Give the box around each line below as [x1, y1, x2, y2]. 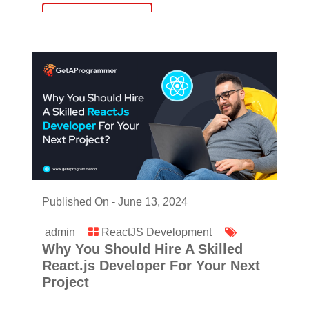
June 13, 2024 [118, 196, 188, 208]
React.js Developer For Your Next [42, 258, 260, 274]
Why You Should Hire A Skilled [42, 241, 243, 257]
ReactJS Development [101, 226, 212, 239]
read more [74, 13, 120, 25]
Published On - [42, 196, 118, 208]
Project [42, 275, 89, 290]
